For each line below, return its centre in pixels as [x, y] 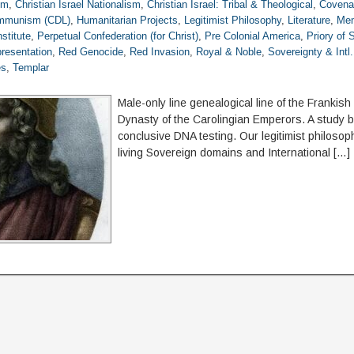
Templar [31, 68]
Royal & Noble [229, 52]
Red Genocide [91, 52]
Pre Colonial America [253, 36]
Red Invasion [160, 52]
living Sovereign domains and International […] [234, 153]
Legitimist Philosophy [233, 20]
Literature [309, 20]
